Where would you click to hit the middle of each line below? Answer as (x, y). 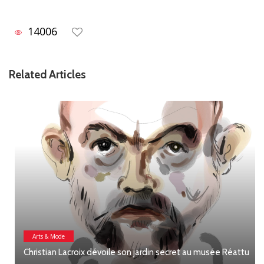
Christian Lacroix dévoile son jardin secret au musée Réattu (131, 253)
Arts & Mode (43, 237)
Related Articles (47, 75)
